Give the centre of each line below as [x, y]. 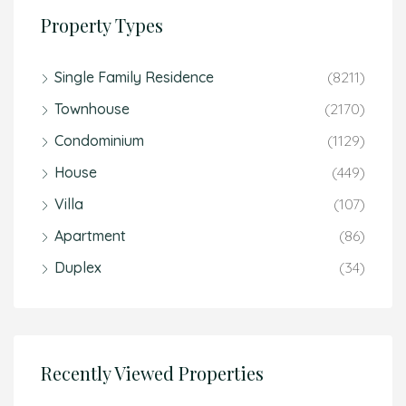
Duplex [78, 267]
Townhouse [92, 109]
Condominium [99, 140]
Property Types [102, 25]
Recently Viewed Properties [152, 373]
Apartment [90, 236]
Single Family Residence [134, 77]
